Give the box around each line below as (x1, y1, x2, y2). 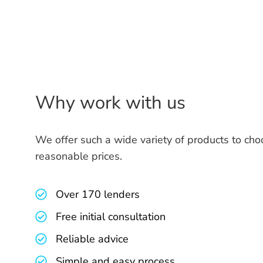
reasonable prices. (35, 149, 122, 163)
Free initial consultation (56, 209, 166, 224)
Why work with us (35, 90, 186, 115)
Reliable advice (56, 231, 129, 246)
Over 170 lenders (56, 187, 140, 201)
